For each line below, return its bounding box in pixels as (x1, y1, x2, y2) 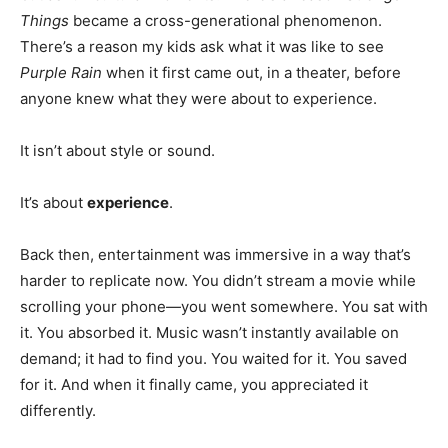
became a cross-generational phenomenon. (69, 10, 382, 30)
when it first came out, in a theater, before (102, 62, 401, 82)
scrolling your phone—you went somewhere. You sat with (20, 296, 428, 316)
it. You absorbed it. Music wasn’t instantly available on (20, 322, 399, 342)
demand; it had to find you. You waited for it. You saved (20, 348, 407, 368)
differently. (20, 400, 96, 420)
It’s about (20, 192, 87, 212)
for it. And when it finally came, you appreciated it (20, 374, 368, 394)
